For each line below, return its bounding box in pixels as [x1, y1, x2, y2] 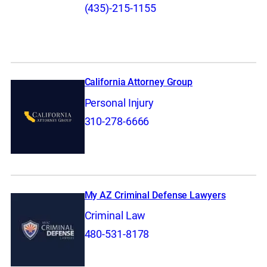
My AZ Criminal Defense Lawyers [84, 189, 226, 201]
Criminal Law [84, 209, 146, 223]
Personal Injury [84, 96, 154, 110]
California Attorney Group [84, 76, 193, 88]
